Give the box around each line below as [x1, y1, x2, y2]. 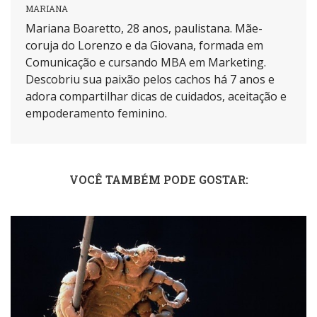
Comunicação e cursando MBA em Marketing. [25, 54, 266, 71]
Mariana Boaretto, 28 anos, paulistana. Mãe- [25, 21, 263, 37]
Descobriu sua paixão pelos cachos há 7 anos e [25, 71, 275, 88]
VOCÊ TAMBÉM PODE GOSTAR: [69, 172, 248, 188]
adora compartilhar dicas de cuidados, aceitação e [25, 88, 287, 105]
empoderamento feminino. [25, 105, 167, 122]
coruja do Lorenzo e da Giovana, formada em [25, 38, 263, 54]
